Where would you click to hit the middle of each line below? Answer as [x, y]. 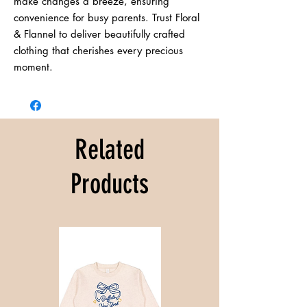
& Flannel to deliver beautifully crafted [99, 34]
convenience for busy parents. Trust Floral [107, 17]
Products [110, 184]
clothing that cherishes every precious [98, 50]
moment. [33, 66]
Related [110, 149]
